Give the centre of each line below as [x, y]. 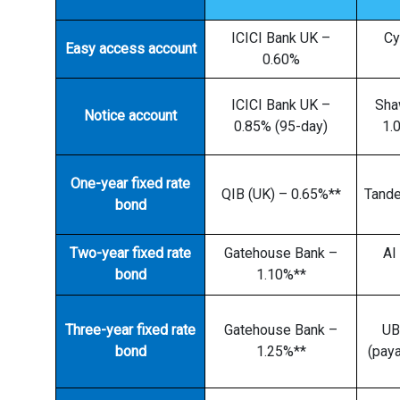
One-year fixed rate [130, 183]
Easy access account [130, 49]
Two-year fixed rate [130, 253]
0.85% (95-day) [281, 126]
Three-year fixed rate [130, 330]
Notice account [130, 116]
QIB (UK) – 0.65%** [281, 194]
